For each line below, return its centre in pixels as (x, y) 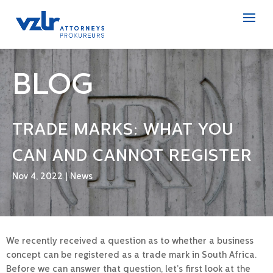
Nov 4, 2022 (38, 177)
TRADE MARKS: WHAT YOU (123, 131)
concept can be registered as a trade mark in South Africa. (133, 255)
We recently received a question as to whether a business (130, 241)
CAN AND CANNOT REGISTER (133, 157)
